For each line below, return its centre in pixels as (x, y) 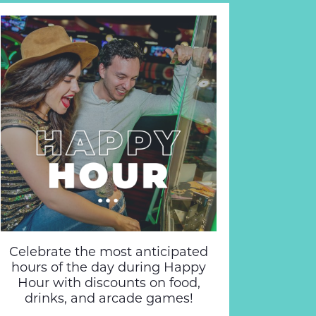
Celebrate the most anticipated (109, 252)
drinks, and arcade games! (109, 298)
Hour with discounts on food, (109, 283)
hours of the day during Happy (109, 267)
